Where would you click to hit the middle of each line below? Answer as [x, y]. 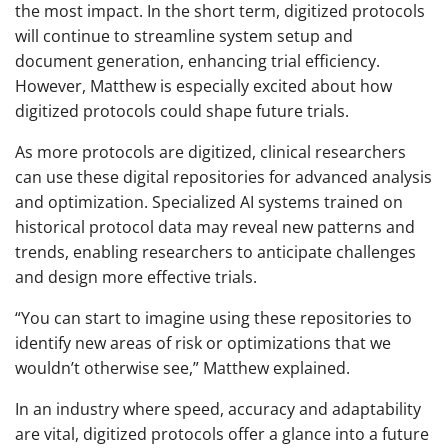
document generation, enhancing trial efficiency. [197, 61]
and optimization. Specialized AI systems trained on [209, 202]
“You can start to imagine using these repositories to [213, 318]
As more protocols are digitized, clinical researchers [210, 152]
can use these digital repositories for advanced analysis [223, 177]
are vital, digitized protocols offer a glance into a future [222, 434]
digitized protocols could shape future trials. [182, 111]
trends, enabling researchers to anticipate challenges [215, 252]
